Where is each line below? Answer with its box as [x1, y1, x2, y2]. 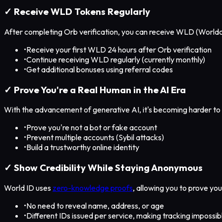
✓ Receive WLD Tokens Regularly [4, 5, 150, 18]
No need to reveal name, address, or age [26, 200, 164, 211]
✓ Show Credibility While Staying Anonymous [4, 161, 203, 173]
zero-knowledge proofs [53, 182, 133, 193]
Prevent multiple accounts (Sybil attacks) [26, 132, 164, 143]
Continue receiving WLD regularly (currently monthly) [26, 54, 205, 64]
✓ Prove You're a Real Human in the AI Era [4, 83, 186, 96]
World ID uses [4, 182, 51, 193]
